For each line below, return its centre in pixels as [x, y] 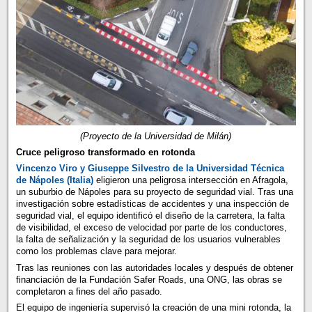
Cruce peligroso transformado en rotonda [105, 152]
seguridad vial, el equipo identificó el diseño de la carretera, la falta [150, 216]
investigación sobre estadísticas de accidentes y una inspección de [152, 204]
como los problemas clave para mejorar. [96, 251]
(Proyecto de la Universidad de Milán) [156, 136]
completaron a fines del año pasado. [89, 291]
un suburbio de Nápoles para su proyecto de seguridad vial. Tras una [154, 192]
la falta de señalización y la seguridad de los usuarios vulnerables [148, 240]
